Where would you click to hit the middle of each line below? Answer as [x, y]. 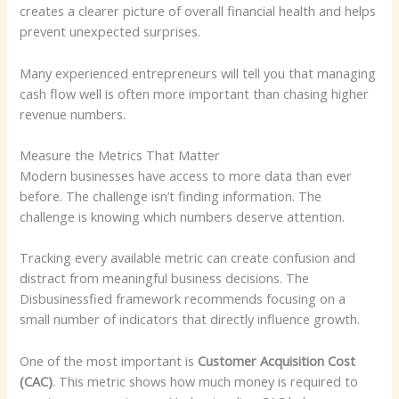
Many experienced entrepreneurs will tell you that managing [198, 73]
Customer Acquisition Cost [277, 360]
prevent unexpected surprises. [110, 32]
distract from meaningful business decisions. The [165, 278]
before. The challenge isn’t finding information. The [171, 195]
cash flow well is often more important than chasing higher [195, 93]
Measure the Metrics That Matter [120, 155]
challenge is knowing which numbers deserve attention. [183, 216]
